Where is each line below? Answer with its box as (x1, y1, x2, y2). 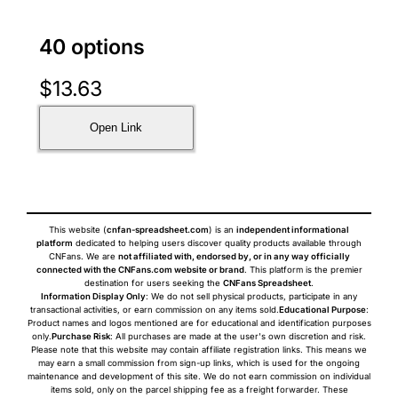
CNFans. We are (48, 251, 118, 261)
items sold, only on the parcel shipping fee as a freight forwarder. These (50, 384, 348, 394)
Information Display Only (41, 291, 146, 301)
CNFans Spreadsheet (223, 277, 311, 288)
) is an (209, 224, 236, 235)
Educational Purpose (278, 304, 366, 314)
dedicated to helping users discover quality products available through (73, 237, 362, 248)
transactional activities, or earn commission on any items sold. (29, 304, 279, 314)
